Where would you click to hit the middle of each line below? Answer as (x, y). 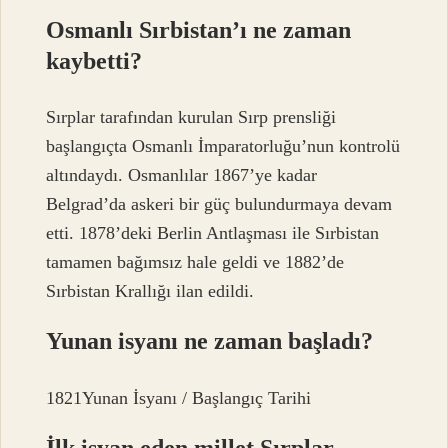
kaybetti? (94, 60)
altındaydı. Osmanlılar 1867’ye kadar (182, 175)
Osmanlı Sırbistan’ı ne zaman (199, 29)
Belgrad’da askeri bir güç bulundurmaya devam (219, 204)
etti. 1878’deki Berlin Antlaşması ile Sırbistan (213, 233)
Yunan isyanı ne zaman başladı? (210, 341)
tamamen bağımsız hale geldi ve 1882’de (195, 262)
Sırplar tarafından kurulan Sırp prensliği (191, 117)
